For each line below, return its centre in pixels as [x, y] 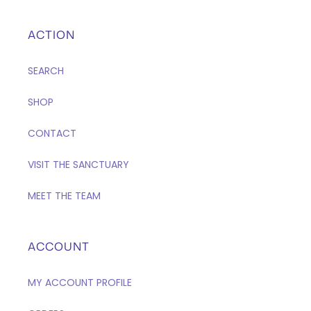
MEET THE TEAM [64, 196]
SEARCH [46, 71]
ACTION [51, 35]
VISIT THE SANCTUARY [78, 165]
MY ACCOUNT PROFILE [80, 283]
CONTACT [52, 133]
